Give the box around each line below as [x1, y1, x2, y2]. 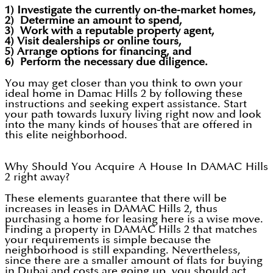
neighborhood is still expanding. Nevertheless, [5, 245, 241, 256]
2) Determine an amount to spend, [5, 15, 185, 26]
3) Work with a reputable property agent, [5, 26, 218, 37]
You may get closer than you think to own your [5, 78, 243, 89]
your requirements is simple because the [5, 235, 211, 246]
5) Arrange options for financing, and [5, 46, 194, 57]
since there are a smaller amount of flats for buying [5, 255, 263, 266]
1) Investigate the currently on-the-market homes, [5, 5, 259, 16]
